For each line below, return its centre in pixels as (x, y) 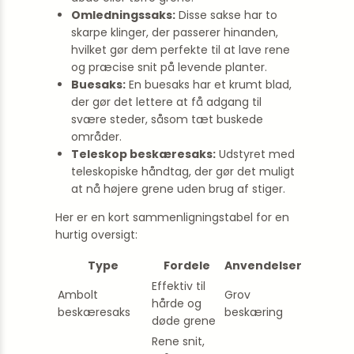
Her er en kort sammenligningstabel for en (172, 217)
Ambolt (78, 295)
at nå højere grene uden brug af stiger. (178, 189)
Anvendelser (263, 265)
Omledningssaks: (123, 15)
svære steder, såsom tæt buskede (167, 119)
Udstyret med (255, 154)
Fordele (186, 265)
